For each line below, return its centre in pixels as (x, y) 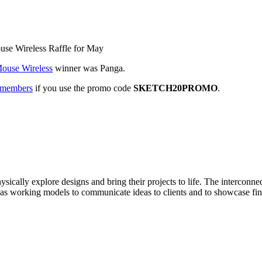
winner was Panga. (89, 68)
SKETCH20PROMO (175, 88)
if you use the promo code (83, 88)
